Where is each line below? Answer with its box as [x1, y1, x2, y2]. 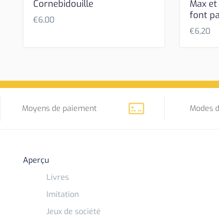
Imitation [46, 189, 79, 199]
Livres [46, 172, 69, 183]
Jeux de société [46, 206, 101, 217]
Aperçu [23, 155, 49, 166]
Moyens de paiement [22, 103, 97, 114]
